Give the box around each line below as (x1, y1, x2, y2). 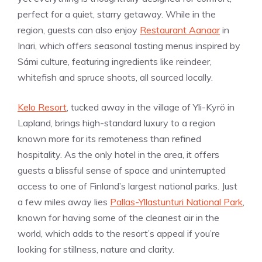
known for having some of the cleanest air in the (18, 211, 219, 223)
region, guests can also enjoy (18, 23, 140, 36)
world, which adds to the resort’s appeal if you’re (18, 227, 220, 239)
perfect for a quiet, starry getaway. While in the (18, 8, 216, 20)
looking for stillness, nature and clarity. (18, 243, 174, 255)
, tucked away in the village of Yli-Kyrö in (67, 101, 235, 113)
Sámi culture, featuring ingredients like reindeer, (18, 55, 212, 67)
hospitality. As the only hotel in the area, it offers (18, 148, 219, 160)
